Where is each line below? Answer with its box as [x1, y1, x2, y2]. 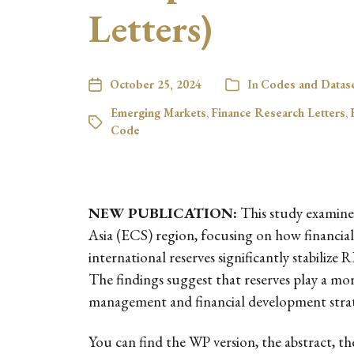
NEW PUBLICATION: [88, 203, 237, 223]
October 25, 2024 [110, 77, 201, 92]
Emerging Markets [111, 105, 206, 120]
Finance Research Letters [211, 105, 345, 120]
